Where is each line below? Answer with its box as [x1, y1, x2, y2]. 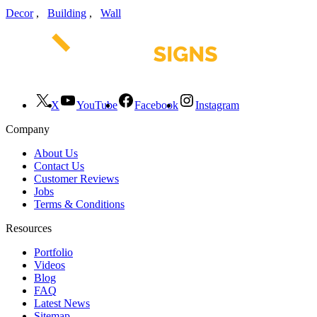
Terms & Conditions [34, 197, 125, 210]
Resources [6, 221, 52, 234]
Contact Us [34, 159, 84, 172]
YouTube [76, 98, 117, 111]
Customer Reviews [34, 172, 119, 185]
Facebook [134, 98, 178, 111]
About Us [34, 146, 78, 159]
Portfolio [34, 246, 73, 258]
